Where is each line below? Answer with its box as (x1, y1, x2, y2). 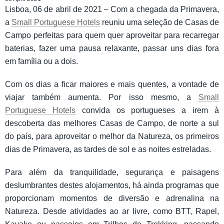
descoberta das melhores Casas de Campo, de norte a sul (5, 118, 219, 127)
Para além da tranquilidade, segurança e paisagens (5, 167, 219, 176)
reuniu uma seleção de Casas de (100, 17, 219, 26)
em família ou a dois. (5, 56, 78, 65)
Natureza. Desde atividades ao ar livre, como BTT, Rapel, (5, 206, 219, 215)
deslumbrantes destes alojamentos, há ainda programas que (5, 180, 219, 189)
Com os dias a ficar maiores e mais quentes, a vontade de (5, 79, 219, 88)
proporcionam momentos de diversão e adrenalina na (5, 193, 219, 202)
